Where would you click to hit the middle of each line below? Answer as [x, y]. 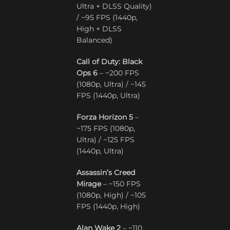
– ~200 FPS [119, 73]
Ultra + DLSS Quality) [114, 6]
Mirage [89, 184]
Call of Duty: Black [110, 62]
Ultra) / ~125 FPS [106, 140]
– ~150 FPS [121, 184]
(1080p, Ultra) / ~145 [111, 84]
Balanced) [95, 40]
